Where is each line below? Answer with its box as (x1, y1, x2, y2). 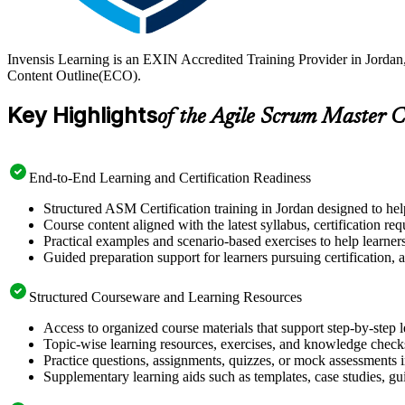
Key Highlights (7, 101, 157, 128)
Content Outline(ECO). (7, 67, 141, 83)
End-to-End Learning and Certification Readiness (29, 169, 311, 185)
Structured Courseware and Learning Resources (29, 288, 302, 305)
